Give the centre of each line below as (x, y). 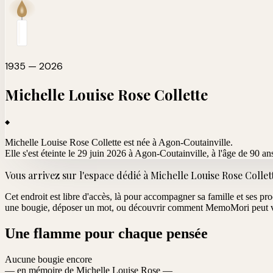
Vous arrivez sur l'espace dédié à (78, 175)
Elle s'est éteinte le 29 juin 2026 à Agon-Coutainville (106, 153)
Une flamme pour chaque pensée (106, 233)
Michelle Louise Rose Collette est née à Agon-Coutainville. (119, 142)
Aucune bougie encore (48, 259)
